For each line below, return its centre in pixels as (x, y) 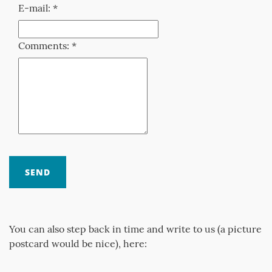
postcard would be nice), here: (78, 243)
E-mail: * (38, 8)
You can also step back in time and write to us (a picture (135, 229)
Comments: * (47, 46)
